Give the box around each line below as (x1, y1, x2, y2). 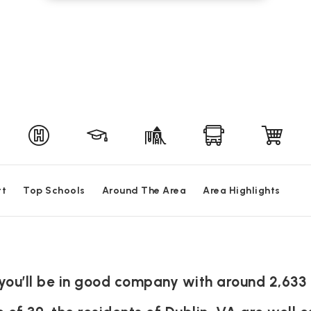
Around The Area (101, 185, 186, 196)
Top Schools (23, 185, 85, 196)
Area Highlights (203, 185, 280, 196)
